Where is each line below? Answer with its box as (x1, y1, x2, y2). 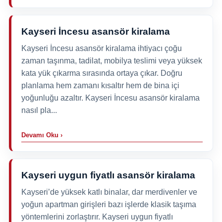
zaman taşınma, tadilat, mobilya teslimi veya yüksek (21, 56, 202, 65)
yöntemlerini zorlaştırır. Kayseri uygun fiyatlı (21, 212, 173, 221)
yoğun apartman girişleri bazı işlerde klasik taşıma (21, 200, 196, 209)
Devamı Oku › (21, 131, 62, 139)
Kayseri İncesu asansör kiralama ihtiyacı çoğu (21, 44, 182, 53)
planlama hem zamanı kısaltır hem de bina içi (21, 81, 179, 90)
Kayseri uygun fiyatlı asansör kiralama (21, 169, 195, 180)
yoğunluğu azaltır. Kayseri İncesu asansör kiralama (21, 93, 200, 102)
